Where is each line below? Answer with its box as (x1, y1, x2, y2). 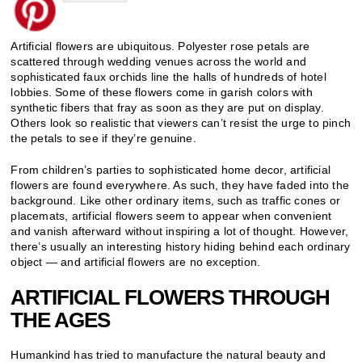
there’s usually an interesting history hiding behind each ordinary (11, 239, 351, 253)
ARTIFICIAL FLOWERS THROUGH (11, 284, 330, 309)
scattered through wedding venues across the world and (11, 54, 307, 68)
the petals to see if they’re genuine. (11, 131, 196, 145)
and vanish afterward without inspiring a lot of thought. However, (11, 224, 349, 238)
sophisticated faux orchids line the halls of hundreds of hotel (11, 69, 326, 83)
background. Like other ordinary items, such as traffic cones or (11, 193, 341, 207)
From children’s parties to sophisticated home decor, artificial (11, 162, 331, 176)
